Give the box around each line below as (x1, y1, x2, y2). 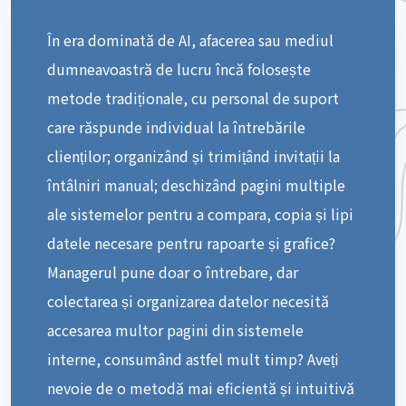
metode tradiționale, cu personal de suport (47, 86, 339, 109)
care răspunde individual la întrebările (47, 115, 305, 138)
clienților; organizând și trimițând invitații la (47, 144, 340, 167)
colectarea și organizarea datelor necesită (47, 289, 329, 312)
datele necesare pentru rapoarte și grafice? (47, 231, 335, 254)
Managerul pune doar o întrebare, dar (47, 260, 298, 283)
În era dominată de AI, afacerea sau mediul (47, 28, 333, 51)
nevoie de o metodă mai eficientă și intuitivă (47, 376, 354, 399)
